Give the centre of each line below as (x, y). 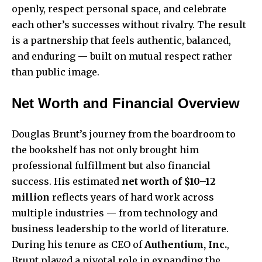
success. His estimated (67, 182)
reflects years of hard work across (132, 197)
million (31, 197)
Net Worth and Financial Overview (126, 104)
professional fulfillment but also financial (111, 166)
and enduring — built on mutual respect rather (122, 56)
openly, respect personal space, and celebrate (119, 9)
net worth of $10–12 (169, 182)
